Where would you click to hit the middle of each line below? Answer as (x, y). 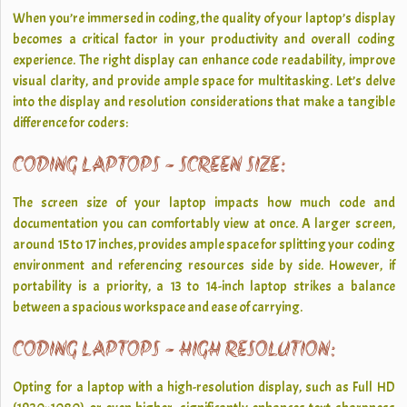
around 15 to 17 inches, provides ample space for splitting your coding (204, 245)
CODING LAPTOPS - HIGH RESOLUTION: (174, 351)
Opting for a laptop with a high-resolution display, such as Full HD (204, 387)
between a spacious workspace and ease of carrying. (158, 308)
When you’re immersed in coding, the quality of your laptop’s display (204, 19)
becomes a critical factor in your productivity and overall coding (204, 40)
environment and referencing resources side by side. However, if (204, 266)
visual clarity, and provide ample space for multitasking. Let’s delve (204, 81)
